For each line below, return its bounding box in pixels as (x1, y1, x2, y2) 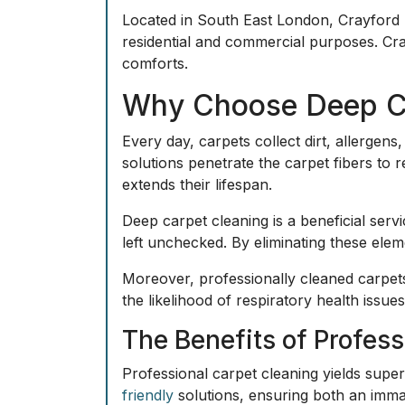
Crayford (338, 11, 400, 29)
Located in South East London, (122, 11, 338, 29)
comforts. (122, 54, 188, 72)
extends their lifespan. (122, 175, 272, 193)
